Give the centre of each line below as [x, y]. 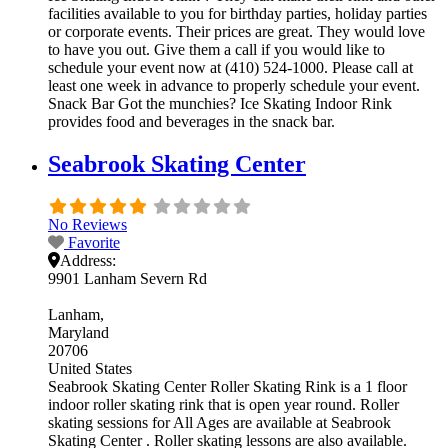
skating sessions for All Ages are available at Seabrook [219, 423]
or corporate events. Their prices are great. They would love [236, 32]
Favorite [94, 243]
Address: [88, 261]
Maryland [78, 333]
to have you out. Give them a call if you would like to [216, 50]
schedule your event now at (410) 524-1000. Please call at [230, 68]
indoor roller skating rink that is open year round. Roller [223, 405]
